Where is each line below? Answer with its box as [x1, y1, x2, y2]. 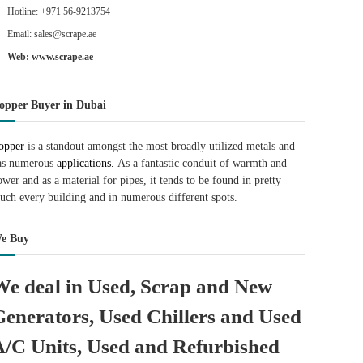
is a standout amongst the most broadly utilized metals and [24, 140, 296, 152]
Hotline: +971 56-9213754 [7, 6, 111, 17]
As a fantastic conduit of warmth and [114, 157, 288, 169]
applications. [53, 157, 115, 169]
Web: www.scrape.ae [7, 51, 94, 62]
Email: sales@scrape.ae [7, 28, 97, 40]
